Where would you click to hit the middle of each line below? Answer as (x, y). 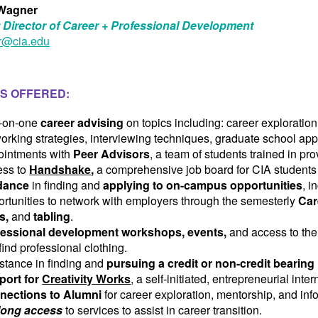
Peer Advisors (112, 154)
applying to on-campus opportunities (203, 185)
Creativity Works (87, 279)
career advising (82, 123)
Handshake (60, 170)
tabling (51, 216)
